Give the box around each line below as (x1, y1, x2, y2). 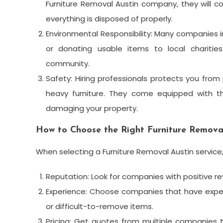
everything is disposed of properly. (46, 13, 173, 24)
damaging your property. (46, 103, 138, 114)
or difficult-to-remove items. (46, 201, 153, 212)
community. (46, 58, 90, 69)
